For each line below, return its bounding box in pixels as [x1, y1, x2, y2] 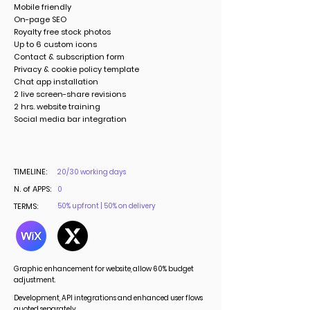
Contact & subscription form [14, 51, 125, 62]
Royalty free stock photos [14, 26, 111, 37]
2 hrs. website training [14, 101, 100, 112]
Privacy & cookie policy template [14, 64, 139, 75]
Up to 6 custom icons [14, 39, 97, 50]
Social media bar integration [14, 113, 127, 125]
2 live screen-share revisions [14, 89, 126, 100]
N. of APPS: [14, 183, 51, 194]
